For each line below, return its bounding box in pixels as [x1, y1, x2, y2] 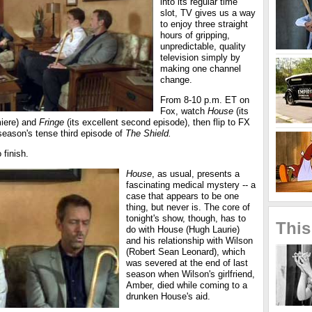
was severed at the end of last [126, 258, 248, 268]
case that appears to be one [126, 191, 239, 201]
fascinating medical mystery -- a [126, 180, 256, 190]
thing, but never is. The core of [126, 202, 250, 212]
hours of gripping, [160, 30, 230, 40]
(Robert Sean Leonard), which [126, 247, 245, 257]
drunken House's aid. [126, 291, 210, 302]
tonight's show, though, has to [126, 213, 246, 224]
